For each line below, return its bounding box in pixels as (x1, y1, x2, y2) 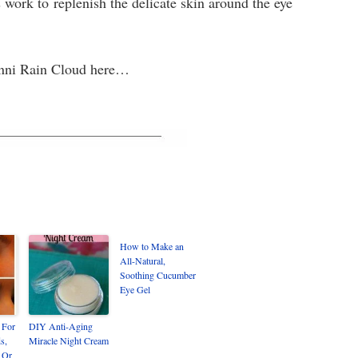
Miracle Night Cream (29, 334, 109, 347)
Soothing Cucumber (120, 268, 196, 281)
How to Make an (120, 240, 184, 253)
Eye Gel (120, 283, 150, 296)
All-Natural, (120, 254, 165, 267)
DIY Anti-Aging (29, 320, 93, 332)
